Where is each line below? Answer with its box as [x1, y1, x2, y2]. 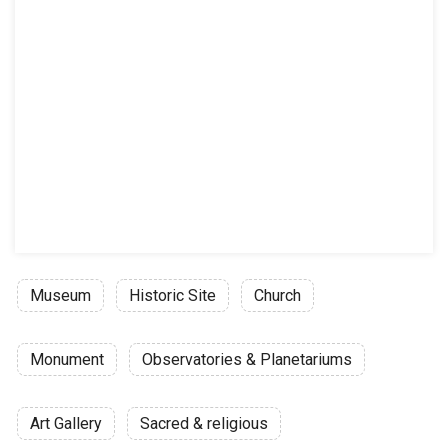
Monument [30, 350, 104, 370]
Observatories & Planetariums [142, 350, 352, 370]
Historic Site [129, 286, 216, 306]
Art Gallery [30, 414, 102, 434]
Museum [30, 286, 91, 306]
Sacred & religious [140, 414, 268, 434]
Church [254, 286, 301, 306]
